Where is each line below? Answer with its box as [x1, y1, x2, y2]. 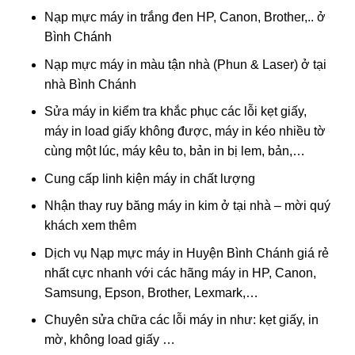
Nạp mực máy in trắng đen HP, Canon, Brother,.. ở [44, 10, 326, 24]
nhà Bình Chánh [44, 77, 136, 91]
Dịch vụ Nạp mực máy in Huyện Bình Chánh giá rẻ [44, 246, 329, 260]
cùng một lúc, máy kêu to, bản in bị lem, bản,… [44, 144, 305, 158]
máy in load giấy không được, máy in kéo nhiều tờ [44, 124, 326, 139]
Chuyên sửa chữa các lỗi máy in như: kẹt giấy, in [44, 313, 319, 327]
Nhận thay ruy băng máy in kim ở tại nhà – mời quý [44, 199, 330, 213]
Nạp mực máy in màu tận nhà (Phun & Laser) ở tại [44, 57, 326, 71]
